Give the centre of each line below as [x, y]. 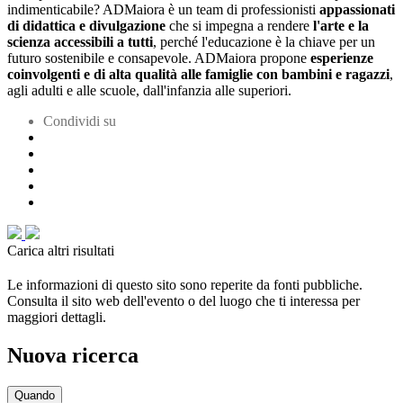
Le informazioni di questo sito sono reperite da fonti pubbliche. [185, 285]
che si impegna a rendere [241, 26]
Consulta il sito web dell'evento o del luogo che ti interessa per [184, 301]
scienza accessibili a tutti [80, 42]
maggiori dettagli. [57, 318]
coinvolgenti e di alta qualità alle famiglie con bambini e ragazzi [198, 75]
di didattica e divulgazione [88, 26]
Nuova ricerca [73, 355]
